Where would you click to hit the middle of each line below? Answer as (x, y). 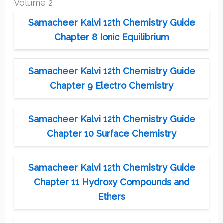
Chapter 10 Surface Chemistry (111, 134)
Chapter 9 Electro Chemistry (111, 86)
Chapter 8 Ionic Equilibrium (111, 37)
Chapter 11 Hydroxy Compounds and (111, 182)
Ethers (111, 197)
